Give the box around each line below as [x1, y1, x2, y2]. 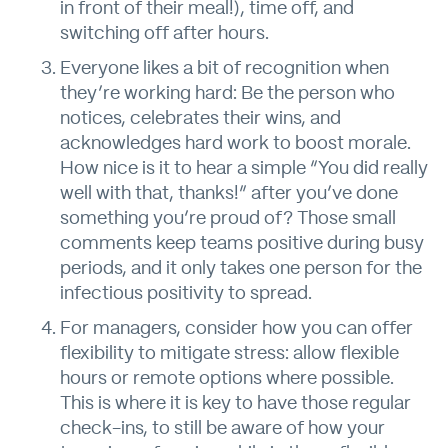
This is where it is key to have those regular [60, 395, 411, 413]
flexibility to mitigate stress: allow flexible [60, 345, 399, 363]
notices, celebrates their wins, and [60, 110, 341, 128]
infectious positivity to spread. [60, 285, 312, 303]
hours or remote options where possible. [60, 370, 394, 388]
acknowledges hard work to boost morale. [60, 135, 411, 153]
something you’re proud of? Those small [60, 210, 396, 228]
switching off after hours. [60, 25, 269, 43]
